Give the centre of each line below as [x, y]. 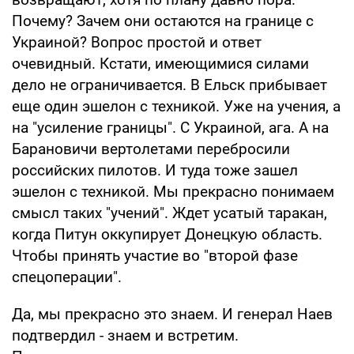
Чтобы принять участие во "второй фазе [155, 255]
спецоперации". [67, 277]
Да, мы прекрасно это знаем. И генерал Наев [172, 314]
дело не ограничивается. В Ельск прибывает [169, 85]
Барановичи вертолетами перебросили [151, 149]
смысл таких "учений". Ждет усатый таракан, [169, 213]
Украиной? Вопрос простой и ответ [137, 42]
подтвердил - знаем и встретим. [125, 335]
